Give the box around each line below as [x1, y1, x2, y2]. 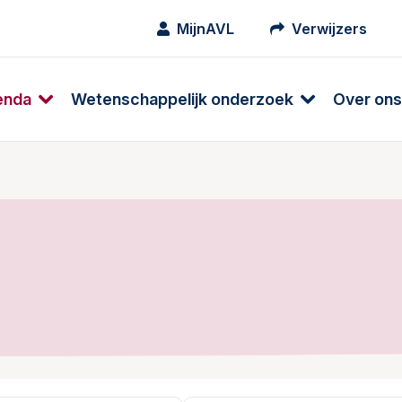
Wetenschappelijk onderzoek [71, 89, 293, 109]
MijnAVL [177, 19, 234, 38]
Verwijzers [292, 19, 367, 38]
